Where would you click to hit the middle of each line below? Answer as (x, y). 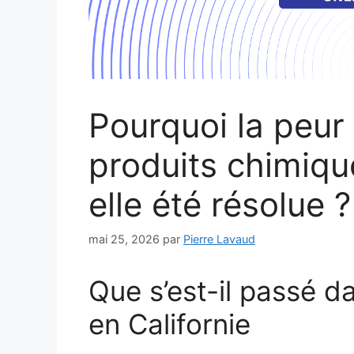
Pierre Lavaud (219, 239)
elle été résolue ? (220, 205)
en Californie (169, 324)
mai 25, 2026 (124, 239)
